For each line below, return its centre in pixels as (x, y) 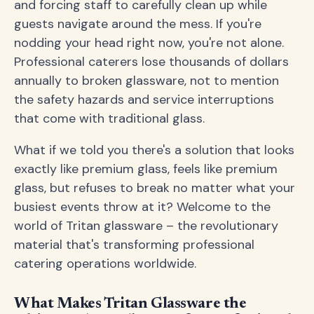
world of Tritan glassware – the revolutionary (146, 226)
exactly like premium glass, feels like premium (146, 169)
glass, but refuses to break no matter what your (155, 188)
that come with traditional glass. (109, 118)
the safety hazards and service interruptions (144, 100)
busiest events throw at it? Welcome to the (142, 207)
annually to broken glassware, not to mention (146, 81)
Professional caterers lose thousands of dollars (151, 62)
